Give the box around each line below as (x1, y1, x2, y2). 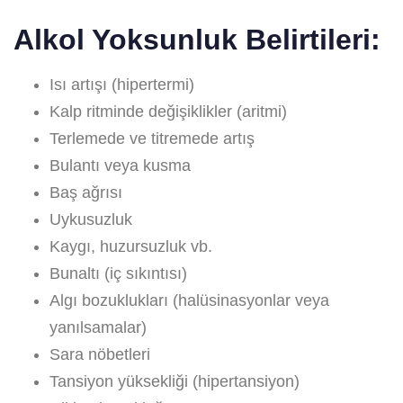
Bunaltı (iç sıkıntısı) (49, 264, 187, 282)
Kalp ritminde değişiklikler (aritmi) (49, 102, 287, 121)
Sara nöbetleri (49, 345, 150, 363)
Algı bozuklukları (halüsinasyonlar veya (49, 291, 329, 309)
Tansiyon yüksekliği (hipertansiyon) (49, 372, 300, 390)
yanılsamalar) (49, 318, 147, 336)
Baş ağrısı (49, 183, 122, 201)
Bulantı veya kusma (49, 156, 191, 175)
